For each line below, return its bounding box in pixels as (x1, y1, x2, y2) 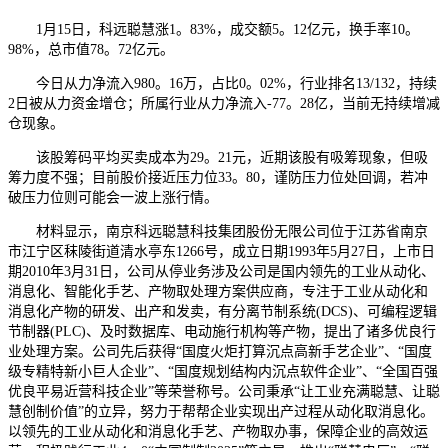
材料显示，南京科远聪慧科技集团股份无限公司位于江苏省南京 (8, 223, 428, 239)
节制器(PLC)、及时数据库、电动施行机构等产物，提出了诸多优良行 (8, 323, 436, 339)
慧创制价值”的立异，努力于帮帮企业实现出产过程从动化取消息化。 (8, 403, 434, 419)
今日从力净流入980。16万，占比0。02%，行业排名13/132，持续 (8, 75, 437, 91)
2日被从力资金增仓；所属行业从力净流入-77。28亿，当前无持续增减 (8, 95, 440, 111)
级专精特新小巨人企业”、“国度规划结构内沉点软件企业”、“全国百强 (8, 363, 438, 379)
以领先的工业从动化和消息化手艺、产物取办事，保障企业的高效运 (8, 423, 428, 439)
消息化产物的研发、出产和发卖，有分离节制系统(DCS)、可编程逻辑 (8, 303, 437, 319)
